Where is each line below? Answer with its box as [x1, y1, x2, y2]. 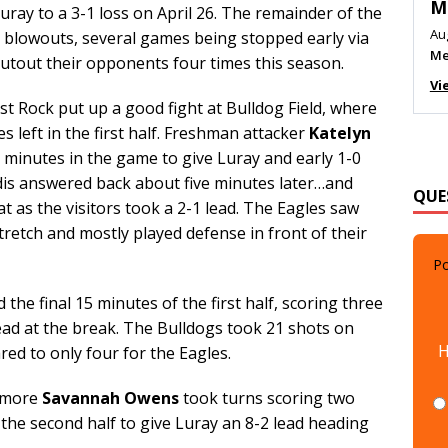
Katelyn [309, 121, 371, 144]
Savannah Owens [42, 386, 179, 409]
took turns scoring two [179, 386, 355, 409]
